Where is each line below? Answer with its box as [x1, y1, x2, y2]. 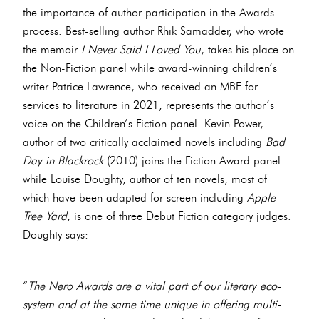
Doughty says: [23, 226, 88, 241]
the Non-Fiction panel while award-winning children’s [23, 60, 277, 75]
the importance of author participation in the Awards [23, 4, 274, 19]
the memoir [23, 41, 81, 56]
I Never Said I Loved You [81, 41, 201, 56]
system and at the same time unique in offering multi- [23, 296, 281, 311]
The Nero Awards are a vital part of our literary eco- [28, 278, 281, 293]
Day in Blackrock [23, 152, 103, 167]
